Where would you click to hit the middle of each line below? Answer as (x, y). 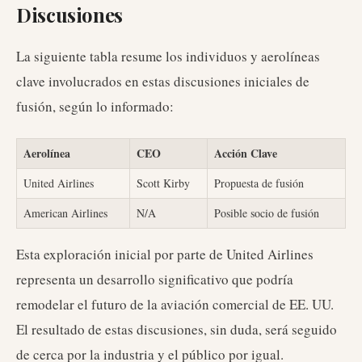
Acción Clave (246, 153)
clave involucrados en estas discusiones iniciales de (163, 81)
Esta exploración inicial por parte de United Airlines (165, 254)
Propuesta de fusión (259, 183)
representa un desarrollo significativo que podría (155, 279)
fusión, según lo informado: (95, 106)
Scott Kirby (163, 183)
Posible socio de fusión (267, 213)
